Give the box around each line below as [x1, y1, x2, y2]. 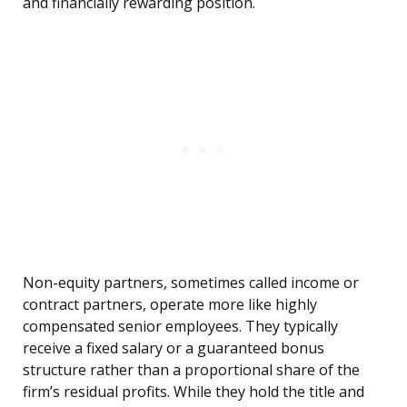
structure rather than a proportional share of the [23, 360, 360, 381]
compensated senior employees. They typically [23, 316, 338, 337]
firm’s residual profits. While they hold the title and [23, 382, 364, 402]
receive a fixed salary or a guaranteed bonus [23, 338, 324, 359]
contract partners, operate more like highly [23, 294, 317, 315]
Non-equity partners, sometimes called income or [23, 273, 359, 293]
